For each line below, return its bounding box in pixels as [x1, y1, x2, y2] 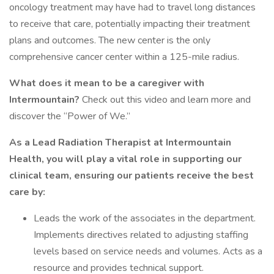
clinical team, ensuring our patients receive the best [9, 169, 254, 182]
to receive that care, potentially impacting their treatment [9, 17, 250, 31]
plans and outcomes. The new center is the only [9, 34, 210, 47]
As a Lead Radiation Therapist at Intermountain [9, 136, 231, 149]
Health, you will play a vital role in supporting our [9, 152, 242, 166]
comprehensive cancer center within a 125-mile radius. [9, 50, 242, 64]
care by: [9, 185, 45, 199]
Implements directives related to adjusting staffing [34, 228, 248, 242]
